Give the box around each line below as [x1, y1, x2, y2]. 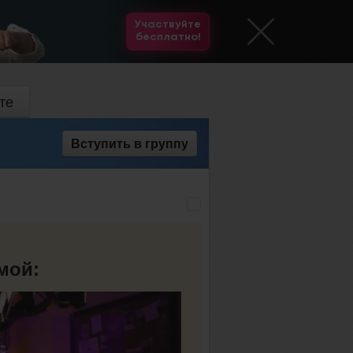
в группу [131, 136, 188, 150]
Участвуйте [135, 20, 201, 29]
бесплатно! [135, 33, 201, 42]
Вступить [71, 136, 131, 150]
